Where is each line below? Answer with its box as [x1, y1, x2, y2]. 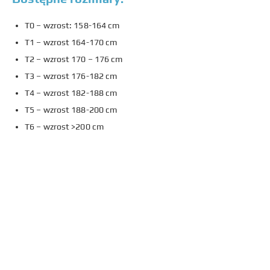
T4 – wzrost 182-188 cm [25, 87, 118, 98]
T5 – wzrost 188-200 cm [25, 104, 118, 115]
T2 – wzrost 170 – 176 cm [25, 54, 123, 64]
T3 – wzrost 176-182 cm [25, 71, 118, 81]
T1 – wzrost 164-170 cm [25, 37, 118, 47]
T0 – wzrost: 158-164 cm [25, 20, 120, 30]
